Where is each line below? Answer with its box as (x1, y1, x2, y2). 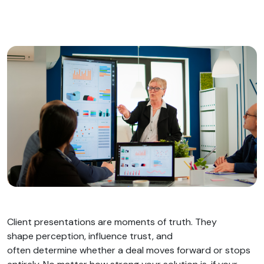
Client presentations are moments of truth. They (7, 215, 217, 228)
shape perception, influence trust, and (7, 229, 173, 242)
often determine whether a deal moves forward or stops (7, 243, 250, 256)
